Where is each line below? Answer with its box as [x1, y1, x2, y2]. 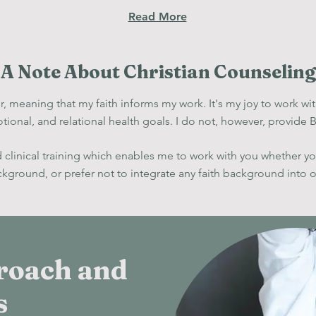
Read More [128, 10, 187, 23]
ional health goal [80, 114, 165, 128]
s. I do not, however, [164, 114, 265, 128]
